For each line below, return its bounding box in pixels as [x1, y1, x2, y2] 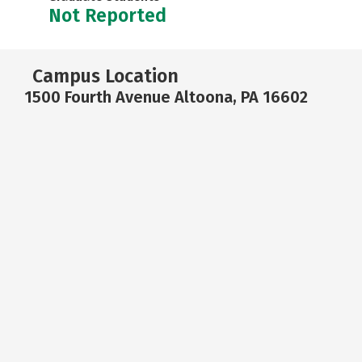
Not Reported [48, 4, 166, 27]
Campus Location [32, 65, 179, 87]
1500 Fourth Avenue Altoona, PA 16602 [24, 87, 308, 107]
